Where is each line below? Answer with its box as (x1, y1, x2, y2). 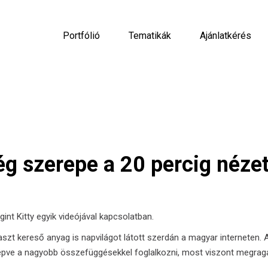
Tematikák (129, 29, 171, 41)
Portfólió (63, 29, 100, 41)
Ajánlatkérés (200, 29, 251, 41)
